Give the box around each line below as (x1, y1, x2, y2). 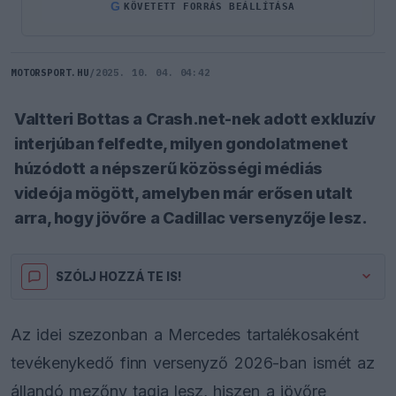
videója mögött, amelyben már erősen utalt (14, 183, 353, 202)
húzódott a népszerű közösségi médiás (14, 158, 324, 178)
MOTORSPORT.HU (11, 65, 89, 79)
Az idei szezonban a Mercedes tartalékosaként (11, 324, 359, 344)
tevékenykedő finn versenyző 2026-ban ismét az (11, 353, 375, 372)
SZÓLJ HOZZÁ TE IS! (56, 269, 182, 284)
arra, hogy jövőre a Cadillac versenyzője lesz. (14, 208, 368, 227)
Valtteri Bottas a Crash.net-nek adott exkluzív (14, 109, 376, 128)
